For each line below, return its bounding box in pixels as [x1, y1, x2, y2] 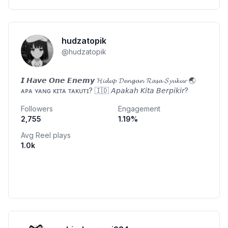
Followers [21, 104, 53, 113]
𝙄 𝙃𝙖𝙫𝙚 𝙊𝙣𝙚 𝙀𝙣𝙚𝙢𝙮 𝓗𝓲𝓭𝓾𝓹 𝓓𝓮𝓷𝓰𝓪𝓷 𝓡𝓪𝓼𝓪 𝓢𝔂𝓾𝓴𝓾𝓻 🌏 [21, 76, 196, 84]
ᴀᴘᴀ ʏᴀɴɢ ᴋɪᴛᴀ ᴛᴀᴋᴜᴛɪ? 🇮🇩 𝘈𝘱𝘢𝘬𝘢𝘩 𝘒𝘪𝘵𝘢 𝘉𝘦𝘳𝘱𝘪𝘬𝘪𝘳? [21, 86, 188, 95]
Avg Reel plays [21, 131, 71, 139]
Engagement [118, 104, 160, 113]
